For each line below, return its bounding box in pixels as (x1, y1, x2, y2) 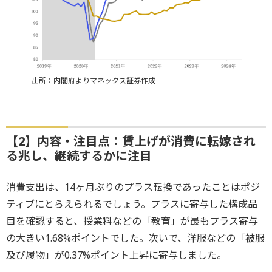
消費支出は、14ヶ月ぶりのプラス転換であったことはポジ (6, 180, 260, 194)
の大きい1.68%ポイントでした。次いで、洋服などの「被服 (6, 231, 265, 245)
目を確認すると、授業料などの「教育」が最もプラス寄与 (6, 214, 258, 228)
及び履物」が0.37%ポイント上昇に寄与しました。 (6, 248, 226, 262)
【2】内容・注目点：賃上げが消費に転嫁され (6, 132, 256, 149)
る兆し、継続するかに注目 (6, 147, 152, 164)
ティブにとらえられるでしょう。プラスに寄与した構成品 (6, 197, 257, 211)
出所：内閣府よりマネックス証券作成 (31, 75, 155, 86)
